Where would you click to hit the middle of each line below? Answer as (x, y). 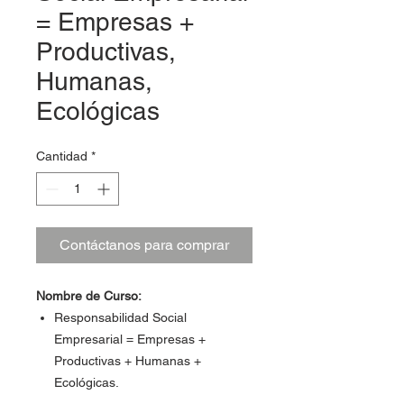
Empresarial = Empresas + (130, 339)
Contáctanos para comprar (144, 245)
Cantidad (62, 156)
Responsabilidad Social (120, 317)
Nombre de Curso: (89, 296)
